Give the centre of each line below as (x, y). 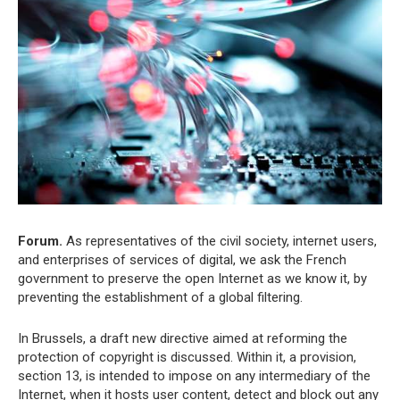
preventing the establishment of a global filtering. (160, 297)
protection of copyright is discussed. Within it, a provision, (187, 357)
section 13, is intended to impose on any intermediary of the (194, 376)
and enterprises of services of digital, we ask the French (182, 260)
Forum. (42, 241)
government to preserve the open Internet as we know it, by (192, 279)
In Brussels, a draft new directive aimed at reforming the (183, 338)
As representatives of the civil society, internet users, (221, 241)
